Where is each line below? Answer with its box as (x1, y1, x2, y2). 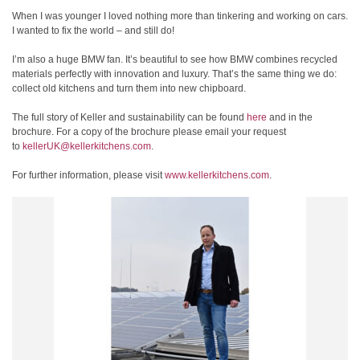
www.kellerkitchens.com (165, 170, 269, 181)
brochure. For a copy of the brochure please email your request (12, 126, 286, 137)
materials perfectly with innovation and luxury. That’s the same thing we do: (12, 68, 337, 80)
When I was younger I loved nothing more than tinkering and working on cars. (12, 10, 348, 22)
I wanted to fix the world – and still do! (12, 25, 174, 36)
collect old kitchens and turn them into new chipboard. (12, 83, 246, 94)
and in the (267, 112, 313, 123)
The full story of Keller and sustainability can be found (12, 112, 247, 123)
